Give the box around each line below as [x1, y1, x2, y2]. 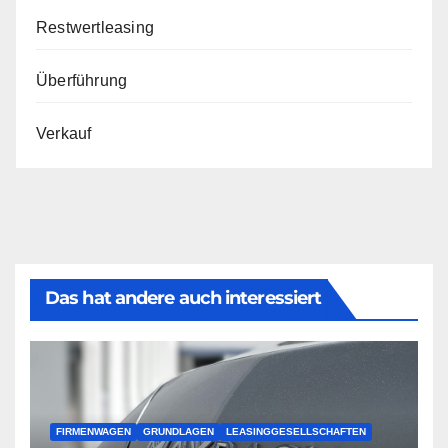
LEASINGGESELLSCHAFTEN [226, 425, 366, 437]
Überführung [36, 72, 128, 90]
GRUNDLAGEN [143, 425, 214, 437]
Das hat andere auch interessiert [45, 287, 322, 310]
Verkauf [36, 125, 92, 143]
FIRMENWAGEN [56, 425, 131, 437]
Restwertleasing [36, 19, 154, 37]
